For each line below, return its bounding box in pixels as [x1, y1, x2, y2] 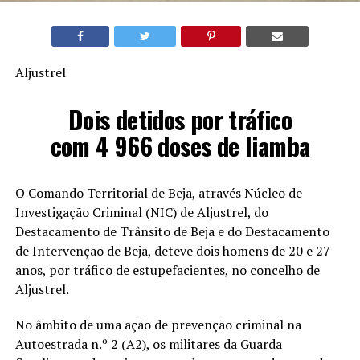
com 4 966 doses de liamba [50, 128, 310, 165]
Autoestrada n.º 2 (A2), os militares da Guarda [14, 335, 282, 354]
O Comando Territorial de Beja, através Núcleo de [14, 184, 302, 202]
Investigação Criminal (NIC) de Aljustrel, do [14, 203, 268, 222]
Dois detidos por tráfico [67, 101, 292, 138]
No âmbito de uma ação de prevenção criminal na [14, 316, 301, 334]
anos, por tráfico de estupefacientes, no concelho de [14, 261, 320, 280]
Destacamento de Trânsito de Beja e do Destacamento [14, 223, 329, 241]
